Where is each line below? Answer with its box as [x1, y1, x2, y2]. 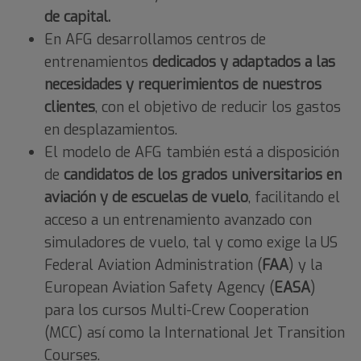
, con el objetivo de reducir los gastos [95, 97, 341, 117]
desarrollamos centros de [93, 29, 266, 49]
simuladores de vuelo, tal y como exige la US [44, 232, 338, 252]
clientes [44, 97, 95, 117]
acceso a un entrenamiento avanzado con [44, 210, 312, 230]
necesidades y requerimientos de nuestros [44, 74, 322, 94]
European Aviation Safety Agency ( [44, 277, 274, 297]
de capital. [44, 6, 110, 27]
